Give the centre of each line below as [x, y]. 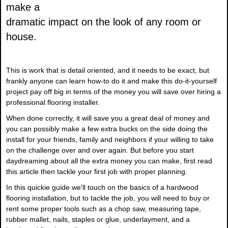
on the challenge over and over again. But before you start [100, 150]
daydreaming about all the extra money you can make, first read [109, 161]
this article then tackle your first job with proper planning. [97, 172]
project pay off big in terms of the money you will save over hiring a [113, 92]
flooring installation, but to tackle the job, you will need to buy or [108, 198]
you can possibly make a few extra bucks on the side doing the [107, 129]
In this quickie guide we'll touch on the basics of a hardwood [102, 188]
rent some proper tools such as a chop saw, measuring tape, [104, 209]
